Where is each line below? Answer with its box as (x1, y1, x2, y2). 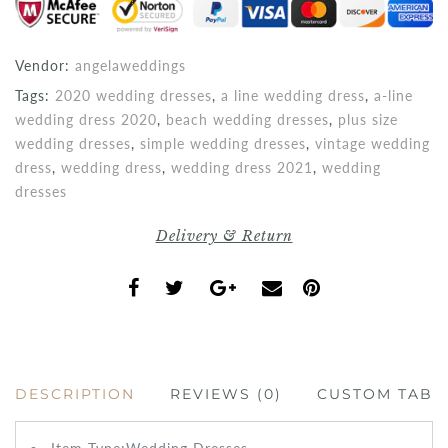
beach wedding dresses (166, 110, 329, 128)
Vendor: (15, 56, 75, 74)
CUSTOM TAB (317, 384, 433, 403)
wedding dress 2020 (15, 110, 157, 128)
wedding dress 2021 (171, 158, 313, 176)
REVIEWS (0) (170, 384, 282, 403)
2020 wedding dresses (55, 86, 212, 104)
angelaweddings (75, 56, 186, 74)
